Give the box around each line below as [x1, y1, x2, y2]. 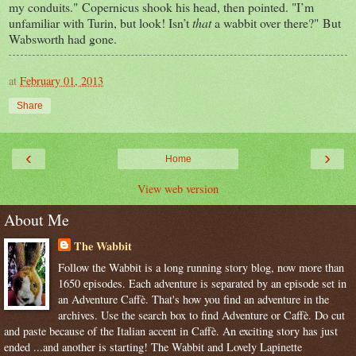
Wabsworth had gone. [9, 29, 124, 47]
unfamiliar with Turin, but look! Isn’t [9, 14, 192, 31]
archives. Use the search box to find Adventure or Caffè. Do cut [57, 308, 345, 323]
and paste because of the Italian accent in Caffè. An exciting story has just [4, 323, 338, 339]
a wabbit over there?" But [215, 14, 341, 31]
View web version [137, 180, 219, 196]
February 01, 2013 [20, 72, 103, 88]
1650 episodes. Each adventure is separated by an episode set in [57, 276, 346, 292]
